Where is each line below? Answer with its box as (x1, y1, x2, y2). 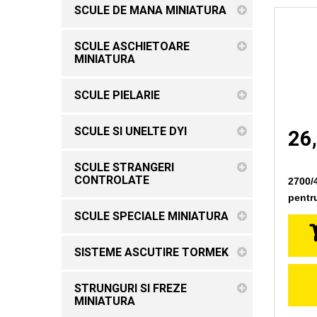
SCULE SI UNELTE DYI (74, 124, 187, 138)
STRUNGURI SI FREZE (74, 281, 187, 295)
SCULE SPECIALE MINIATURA (74, 209, 229, 223)
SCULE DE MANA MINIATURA (74, 3, 226, 17)
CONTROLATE (74, 173, 149, 187)
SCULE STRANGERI (74, 160, 174, 174)
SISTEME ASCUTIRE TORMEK (74, 245, 229, 259)
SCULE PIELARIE (74, 88, 160, 102)
